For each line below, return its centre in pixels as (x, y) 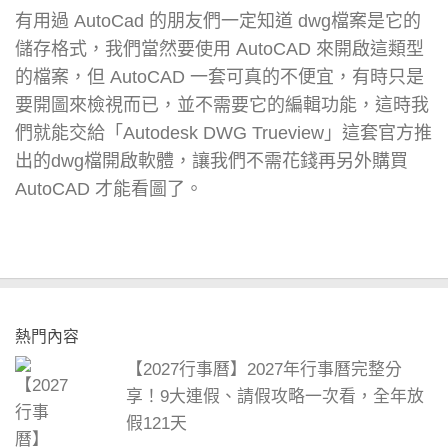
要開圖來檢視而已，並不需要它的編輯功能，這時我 (222, 104)
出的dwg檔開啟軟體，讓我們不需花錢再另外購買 (211, 160)
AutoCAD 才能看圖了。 (109, 188)
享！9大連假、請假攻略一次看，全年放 (275, 396)
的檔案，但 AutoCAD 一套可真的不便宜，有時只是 (219, 76)
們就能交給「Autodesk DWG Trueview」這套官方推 (223, 132)
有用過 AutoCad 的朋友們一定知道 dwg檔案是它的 (218, 20)
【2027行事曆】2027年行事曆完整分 (264, 369)
